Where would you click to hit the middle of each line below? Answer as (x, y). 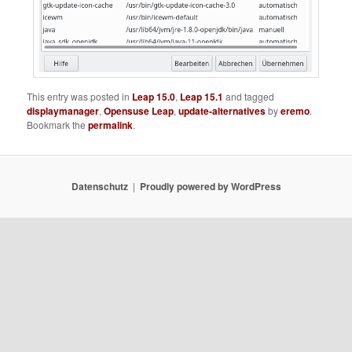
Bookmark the (58, 124)
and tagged (249, 96)
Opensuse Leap (139, 110)
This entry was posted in (80, 96)
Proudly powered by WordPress (210, 187)
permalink (111, 125)
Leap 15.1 (202, 96)
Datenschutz (99, 187)
